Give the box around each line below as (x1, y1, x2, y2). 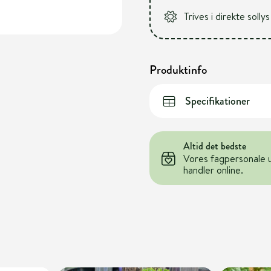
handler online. (183, 163, 243, 177)
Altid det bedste (183, 139, 246, 153)
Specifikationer (184, 93, 250, 109)
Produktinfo (149, 61, 207, 79)
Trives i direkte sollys (183, 10, 270, 23)
